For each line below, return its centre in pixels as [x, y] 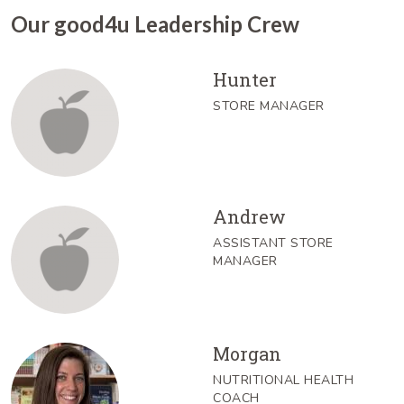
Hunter [245, 79]
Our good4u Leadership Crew [155, 23]
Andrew [249, 216]
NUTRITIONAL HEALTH [283, 380]
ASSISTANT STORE [273, 243]
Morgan [247, 353]
